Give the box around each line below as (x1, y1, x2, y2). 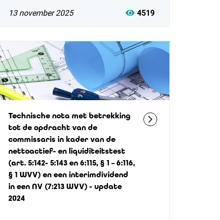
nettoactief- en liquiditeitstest (8, 146, 125, 156)
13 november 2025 (8, 8, 73, 18)
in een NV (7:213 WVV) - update (8, 182, 122, 191)
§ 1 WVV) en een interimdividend (8, 170, 128, 179)
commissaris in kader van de (8, 135, 115, 144)
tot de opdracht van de (8, 123, 97, 132)
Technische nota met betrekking (8, 111, 131, 120)
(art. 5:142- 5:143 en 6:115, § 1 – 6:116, (8, 158, 135, 167)
